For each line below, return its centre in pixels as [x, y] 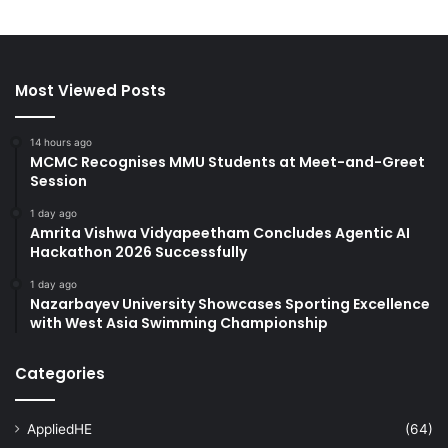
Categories [60, 373]
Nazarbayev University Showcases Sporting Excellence [230, 303]
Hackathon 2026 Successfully [138, 251]
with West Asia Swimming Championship [179, 322]
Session [58, 180]
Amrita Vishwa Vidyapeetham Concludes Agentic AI [220, 232]
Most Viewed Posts [90, 90]
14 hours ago [61, 141]
